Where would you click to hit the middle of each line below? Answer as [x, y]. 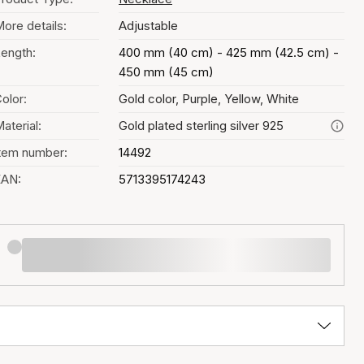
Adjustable [148, 26]
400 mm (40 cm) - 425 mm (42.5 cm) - [229, 52]
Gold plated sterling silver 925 [201, 126]
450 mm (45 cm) [166, 72]
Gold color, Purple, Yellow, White [209, 99]
